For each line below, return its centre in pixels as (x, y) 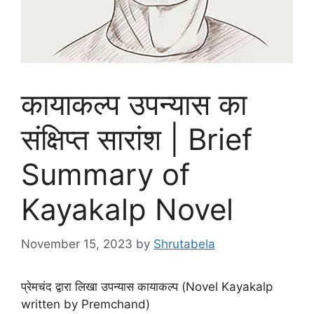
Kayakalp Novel (127, 209)
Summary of (105, 174)
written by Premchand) (86, 304)
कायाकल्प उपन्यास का (134, 104)
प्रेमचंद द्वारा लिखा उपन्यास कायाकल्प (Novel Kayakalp (147, 286)
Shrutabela (184, 244)
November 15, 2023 (77, 244)
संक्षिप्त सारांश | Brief (137, 139)
